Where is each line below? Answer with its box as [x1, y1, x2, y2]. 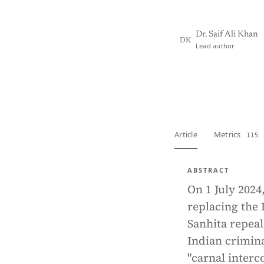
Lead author [196, 41, 235, 50]
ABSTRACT [187, 166, 229, 174]
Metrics [213, 129, 243, 140]
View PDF [191, 76, 223, 86]
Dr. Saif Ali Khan [196, 30, 258, 39]
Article [174, 129, 197, 140]
